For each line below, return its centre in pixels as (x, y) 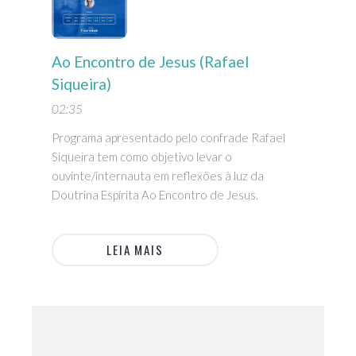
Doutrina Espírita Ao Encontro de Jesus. (155, 195)
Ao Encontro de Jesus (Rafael (150, 62)
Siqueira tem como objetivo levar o (142, 157)
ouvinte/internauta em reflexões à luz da (158, 176)
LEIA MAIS (135, 250)
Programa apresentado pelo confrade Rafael (168, 138)
